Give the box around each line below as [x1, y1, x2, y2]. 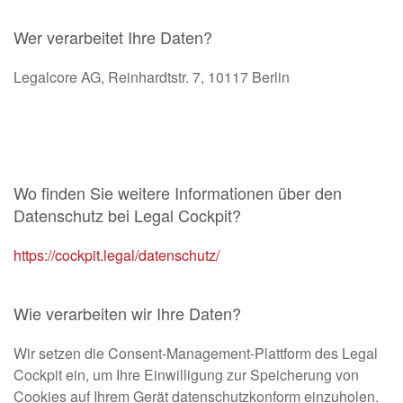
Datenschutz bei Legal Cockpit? [13, 203, 241, 228]
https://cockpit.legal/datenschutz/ [13, 245, 219, 266]
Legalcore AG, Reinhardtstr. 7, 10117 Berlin [13, 67, 290, 88]
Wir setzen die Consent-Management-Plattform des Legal [13, 343, 378, 364]
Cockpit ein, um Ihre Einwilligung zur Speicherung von [13, 364, 359, 386]
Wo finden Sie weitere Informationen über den [13, 181, 342, 205]
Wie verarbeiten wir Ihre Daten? [13, 301, 241, 326]
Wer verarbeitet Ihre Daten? [13, 25, 212, 49]
